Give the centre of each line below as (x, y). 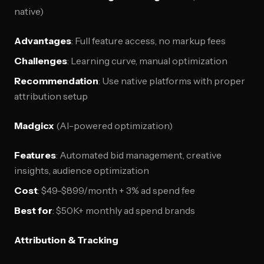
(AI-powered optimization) (113, 126)
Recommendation (56, 81)
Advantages (43, 41)
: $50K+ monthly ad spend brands (124, 210)
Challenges (41, 61)
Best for (33, 210)
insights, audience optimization (82, 170)
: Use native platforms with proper (172, 81)
